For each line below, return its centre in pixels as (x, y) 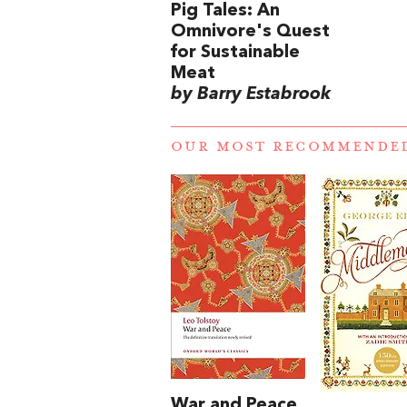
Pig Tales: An (225, 11)
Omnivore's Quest (250, 32)
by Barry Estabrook (251, 95)
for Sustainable (235, 53)
